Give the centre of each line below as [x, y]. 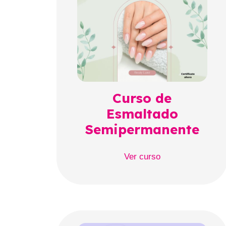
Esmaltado [142, 114]
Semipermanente [142, 130]
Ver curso [142, 157]
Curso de [142, 98]
